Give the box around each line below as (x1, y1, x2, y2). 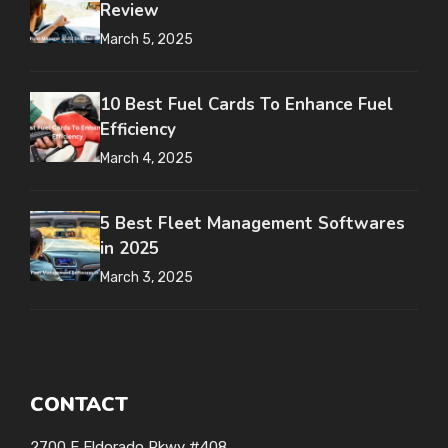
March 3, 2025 (100, 269, 193, 287)
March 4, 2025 (100, 150, 193, 168)
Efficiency (100, 118, 176, 142)
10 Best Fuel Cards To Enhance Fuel (100, 93, 393, 117)
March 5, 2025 (100, 31, 193, 49)
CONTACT (30, 391, 128, 419)
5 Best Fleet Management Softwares (100, 212, 405, 236)
